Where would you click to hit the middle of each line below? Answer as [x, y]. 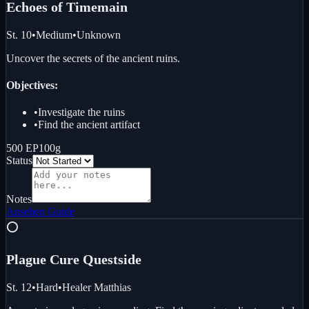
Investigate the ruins [81, 112]
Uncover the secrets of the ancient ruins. [93, 58]
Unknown [99, 34]
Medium [54, 34]
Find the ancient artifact [89, 125]
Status [19, 161]
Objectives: [32, 85]
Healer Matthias [97, 288]
